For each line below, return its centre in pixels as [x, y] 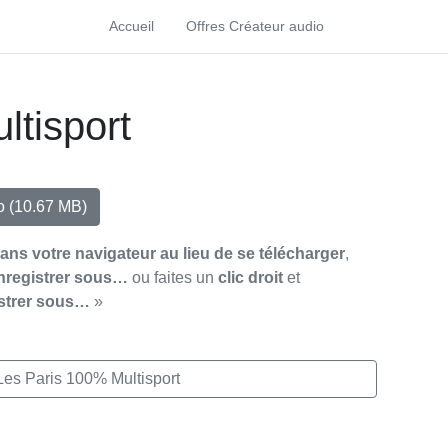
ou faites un [173, 277]
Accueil [131, 26]
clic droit [250, 277]
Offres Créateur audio [254, 26]
